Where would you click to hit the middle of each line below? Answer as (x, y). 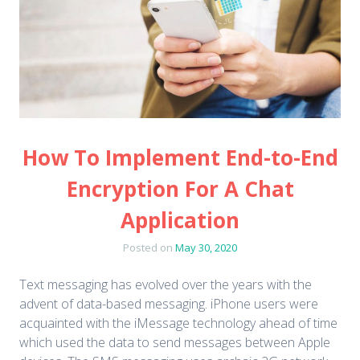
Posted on (149, 248)
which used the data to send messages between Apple (175, 343)
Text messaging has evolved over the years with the (166, 285)
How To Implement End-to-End (180, 158)
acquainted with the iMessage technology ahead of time (178, 323)
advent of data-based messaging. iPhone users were (169, 304)
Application (180, 221)
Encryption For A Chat (180, 189)
